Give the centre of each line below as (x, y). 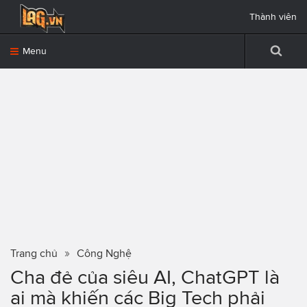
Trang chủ (34, 253)
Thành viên (273, 17)
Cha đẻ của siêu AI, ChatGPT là (145, 277)
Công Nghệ (104, 253)
